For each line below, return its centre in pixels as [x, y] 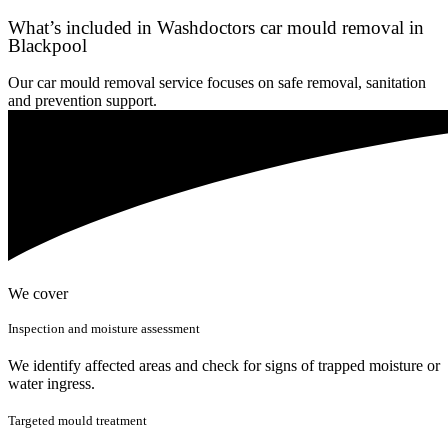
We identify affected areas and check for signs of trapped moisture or [224, 366]
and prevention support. [82, 100]
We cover [38, 293]
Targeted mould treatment [77, 421]
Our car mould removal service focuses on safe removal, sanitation [217, 82]
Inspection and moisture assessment [104, 329]
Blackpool [47, 45]
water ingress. [51, 384]
